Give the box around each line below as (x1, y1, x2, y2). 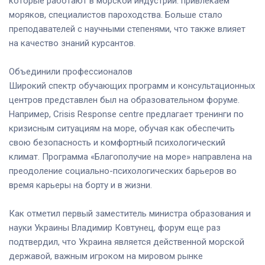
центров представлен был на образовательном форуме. (9, 94, 240, 105)
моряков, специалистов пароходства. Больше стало (9, 9, 222, 20)
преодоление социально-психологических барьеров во (9, 165, 237, 176)
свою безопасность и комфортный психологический (9, 137, 225, 148)
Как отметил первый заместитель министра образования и (9, 208, 251, 219)
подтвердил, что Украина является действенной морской (9, 236, 244, 247)
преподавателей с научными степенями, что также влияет (9, 23, 245, 34)
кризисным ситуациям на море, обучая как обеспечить (9, 122, 235, 134)
